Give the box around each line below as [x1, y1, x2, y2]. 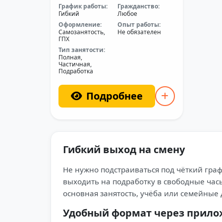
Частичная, [58, 60, 92, 68]
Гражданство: [117, 2, 160, 10]
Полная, [58, 53, 82, 61]
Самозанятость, [58, 28, 105, 36]
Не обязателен [117, 28, 162, 36]
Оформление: [58, 20, 102, 29]
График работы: [58, 2, 108, 10]
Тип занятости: [58, 46, 105, 54]
